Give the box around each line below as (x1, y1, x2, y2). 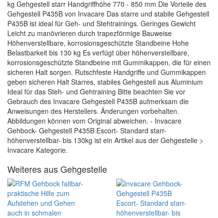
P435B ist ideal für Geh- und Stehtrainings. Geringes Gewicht (7, 18, 196, 28)
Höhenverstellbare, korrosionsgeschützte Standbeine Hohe (7, 38, 189, 48)
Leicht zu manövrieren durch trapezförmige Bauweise (7, 28, 172, 38)
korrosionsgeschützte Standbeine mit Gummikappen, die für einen (7, 57, 211, 67)
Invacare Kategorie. (7, 145, 68, 155)
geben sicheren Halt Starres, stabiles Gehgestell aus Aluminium (7, 77, 203, 87)
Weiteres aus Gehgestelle (7, 163, 107, 175)
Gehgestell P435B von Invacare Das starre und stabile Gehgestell (7, 9, 209, 18)
